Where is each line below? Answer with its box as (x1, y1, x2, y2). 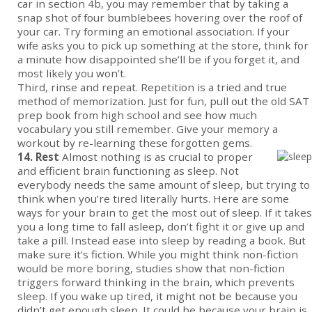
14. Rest (17, 150, 59, 164)
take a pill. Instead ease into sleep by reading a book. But (17, 233, 306, 248)
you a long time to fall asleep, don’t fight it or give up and (17, 219, 304, 234)
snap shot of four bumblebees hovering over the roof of (17, 10, 302, 25)
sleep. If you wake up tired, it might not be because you (17, 289, 297, 304)
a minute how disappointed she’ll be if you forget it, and (17, 52, 299, 67)
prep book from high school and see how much (17, 108, 257, 123)
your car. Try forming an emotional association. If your (17, 24, 290, 39)
